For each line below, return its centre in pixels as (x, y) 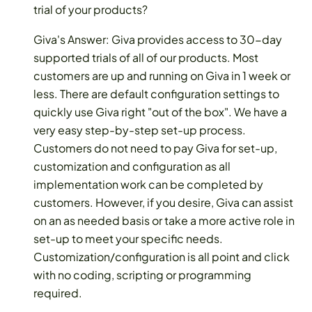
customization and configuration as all (132, 166)
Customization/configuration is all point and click (162, 257)
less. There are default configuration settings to (156, 94)
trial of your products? (91, 10)
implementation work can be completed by (148, 185)
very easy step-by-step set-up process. (140, 130)
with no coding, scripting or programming (142, 275)
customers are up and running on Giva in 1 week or (162, 76)
